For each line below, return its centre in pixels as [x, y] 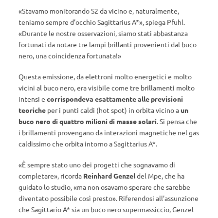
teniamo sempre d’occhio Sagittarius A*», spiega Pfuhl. [102, 22]
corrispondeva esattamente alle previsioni [115, 99]
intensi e [33, 99]
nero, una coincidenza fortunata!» [70, 55]
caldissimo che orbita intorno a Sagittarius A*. [88, 144]
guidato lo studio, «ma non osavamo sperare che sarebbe [104, 187]
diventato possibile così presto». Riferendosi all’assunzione [109, 198]
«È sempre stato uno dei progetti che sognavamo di [97, 164]
